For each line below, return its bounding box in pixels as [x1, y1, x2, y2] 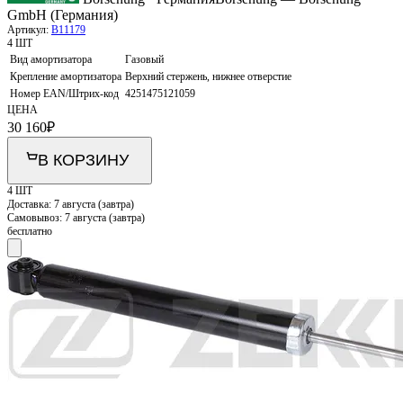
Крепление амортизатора [10, 69, 121, 83]
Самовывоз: [7, 210, 65, 224]
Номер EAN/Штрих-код [10, 86, 119, 100]
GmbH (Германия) [7, 6, 118, 22]
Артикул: [7, 22, 51, 36]
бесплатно [7, 224, 52, 237]
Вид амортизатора [10, 52, 92, 66]
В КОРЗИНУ [38, 150, 129, 169]
